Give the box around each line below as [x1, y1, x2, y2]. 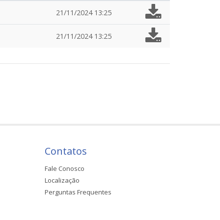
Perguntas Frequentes [44, 187, 111, 196]
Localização [44, 175, 80, 185]
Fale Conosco [44, 164, 84, 173]
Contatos [44, 144, 87, 158]
